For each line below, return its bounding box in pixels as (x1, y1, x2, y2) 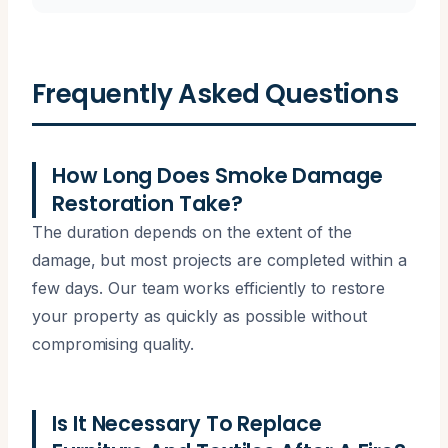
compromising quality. (32, 333, 195, 354)
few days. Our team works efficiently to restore (32, 277, 386, 298)
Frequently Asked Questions (32, 74, 399, 112)
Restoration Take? (52, 188, 243, 218)
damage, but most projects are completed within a (32, 249, 408, 270)
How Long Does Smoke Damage (52, 160, 383, 190)
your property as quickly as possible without (32, 305, 367, 326)
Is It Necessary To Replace (52, 408, 322, 438)
